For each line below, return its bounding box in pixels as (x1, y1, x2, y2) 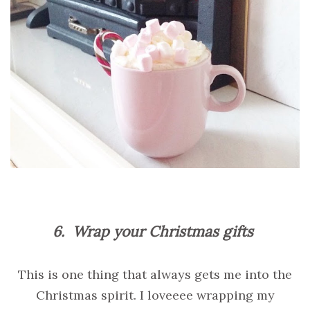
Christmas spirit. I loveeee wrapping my (35, 286, 275, 303)
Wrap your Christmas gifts (73, 221, 253, 241)
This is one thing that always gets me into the (18, 266, 292, 282)
